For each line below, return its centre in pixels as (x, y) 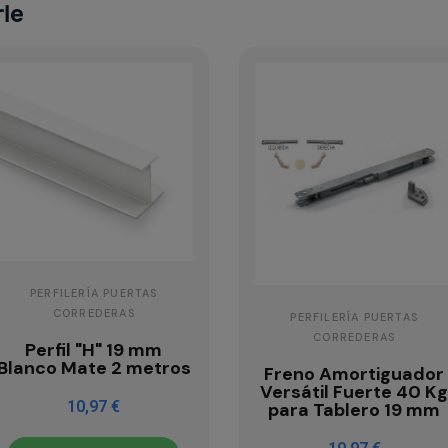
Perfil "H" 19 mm (94, 350)
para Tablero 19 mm (354, 409)
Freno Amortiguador (354, 373)
